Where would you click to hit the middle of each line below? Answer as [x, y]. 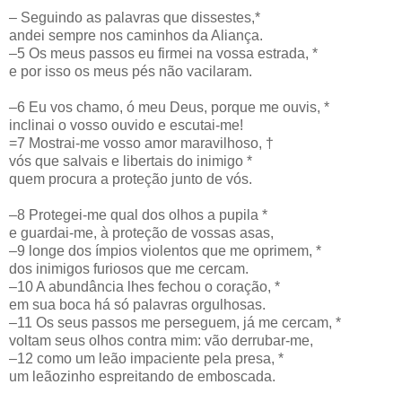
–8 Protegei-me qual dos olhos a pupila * [138, 214]
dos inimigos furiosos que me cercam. [129, 268]
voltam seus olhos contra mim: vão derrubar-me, [161, 340]
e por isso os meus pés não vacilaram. [131, 71]
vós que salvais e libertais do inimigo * [131, 161]
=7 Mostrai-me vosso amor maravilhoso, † [141, 143]
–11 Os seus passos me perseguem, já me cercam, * [175, 322]
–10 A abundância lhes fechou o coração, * [144, 286]
